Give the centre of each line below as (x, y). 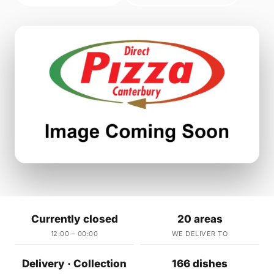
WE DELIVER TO (200, 234)
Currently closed (74, 219)
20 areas (200, 219)
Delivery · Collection (74, 264)
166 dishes (200, 264)
